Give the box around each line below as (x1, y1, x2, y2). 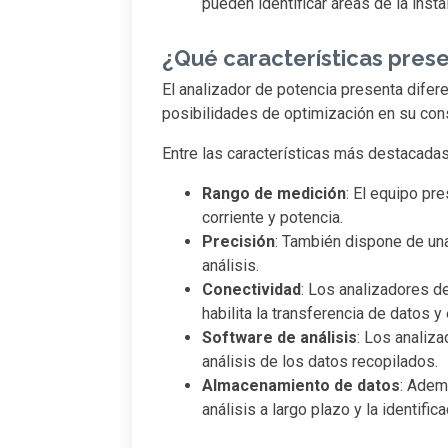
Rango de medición (202, 184, 346, 204)
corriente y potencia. (202, 208, 343, 228)
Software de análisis (202, 328, 357, 348)
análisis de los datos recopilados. (202, 352, 438, 372)
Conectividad (202, 280, 301, 300)
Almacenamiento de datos (202, 376, 400, 396)
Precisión (202, 232, 275, 252)
